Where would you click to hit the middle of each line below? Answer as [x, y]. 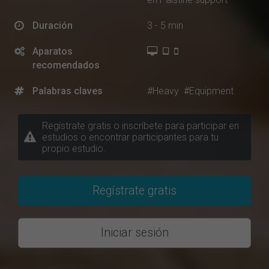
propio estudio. [74, 148]
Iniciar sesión [134, 233]
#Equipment [208, 91]
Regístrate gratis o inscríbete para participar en [141, 125]
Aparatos [53, 52]
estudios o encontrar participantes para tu [130, 137]
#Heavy [163, 91]
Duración [53, 26]
